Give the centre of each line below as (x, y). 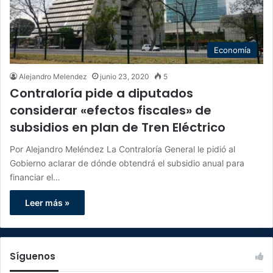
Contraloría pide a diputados (101, 93)
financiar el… (35, 177)
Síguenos (33, 256)
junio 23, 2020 (125, 76)
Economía (232, 50)
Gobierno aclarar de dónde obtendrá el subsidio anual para (127, 163)
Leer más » (47, 202)
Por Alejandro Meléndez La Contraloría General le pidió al (122, 149)
